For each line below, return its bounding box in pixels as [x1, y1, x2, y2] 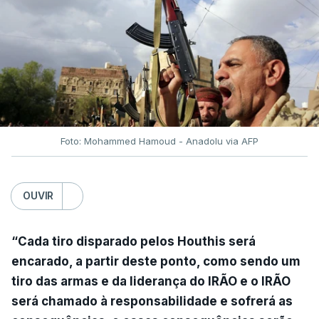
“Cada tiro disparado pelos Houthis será [11, 234, 256, 249]
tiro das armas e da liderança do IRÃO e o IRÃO [11, 273, 291, 288]
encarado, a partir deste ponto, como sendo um [11, 253, 300, 268]
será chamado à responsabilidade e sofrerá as [11, 293, 293, 308]
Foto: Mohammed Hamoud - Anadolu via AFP [61, 135, 258, 147]
